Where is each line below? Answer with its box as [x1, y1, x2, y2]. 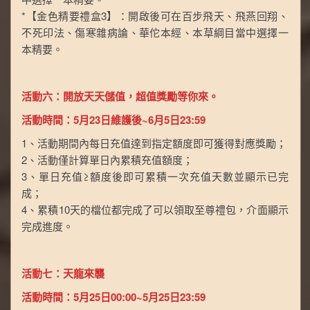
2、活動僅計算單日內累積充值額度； [21, 152, 194, 167]
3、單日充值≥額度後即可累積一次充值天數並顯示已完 [21, 169, 289, 184]
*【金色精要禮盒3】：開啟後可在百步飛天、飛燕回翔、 [21, 8, 289, 24]
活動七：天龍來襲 [21, 266, 105, 282]
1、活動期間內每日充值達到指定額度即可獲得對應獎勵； [21, 136, 287, 151]
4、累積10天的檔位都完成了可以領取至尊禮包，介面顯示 [21, 202, 289, 217]
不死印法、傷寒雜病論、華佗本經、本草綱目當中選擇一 [21, 25, 289, 40]
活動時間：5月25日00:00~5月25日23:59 [21, 289, 206, 305]
